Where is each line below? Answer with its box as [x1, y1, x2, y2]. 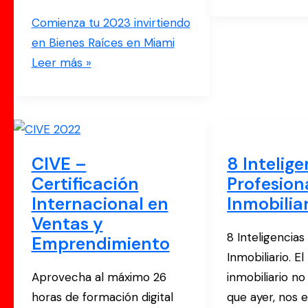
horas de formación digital [31, 289, 173, 305]
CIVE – [31, 152, 87, 175]
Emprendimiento [31, 232, 170, 255]
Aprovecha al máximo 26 [31, 269, 166, 285]
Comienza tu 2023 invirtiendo [31, 14, 190, 30]
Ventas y [31, 212, 103, 235]
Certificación [31, 172, 139, 195]
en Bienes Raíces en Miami [31, 34, 175, 50]
